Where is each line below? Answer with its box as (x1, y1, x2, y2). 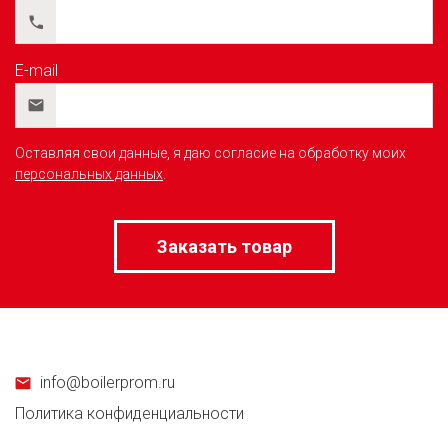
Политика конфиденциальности (15, 404, 244, 423)
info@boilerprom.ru (40, 373, 175, 392)
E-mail (15, 61, 58, 80)
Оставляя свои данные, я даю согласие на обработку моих (15, 145, 406, 161)
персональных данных (15, 166, 163, 182)
